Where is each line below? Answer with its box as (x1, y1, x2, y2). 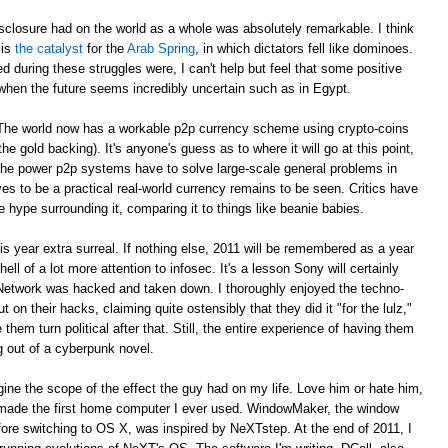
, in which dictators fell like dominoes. (195, 40, 413, 56)
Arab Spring (127, 40, 195, 56)
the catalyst (15, 40, 83, 56)
